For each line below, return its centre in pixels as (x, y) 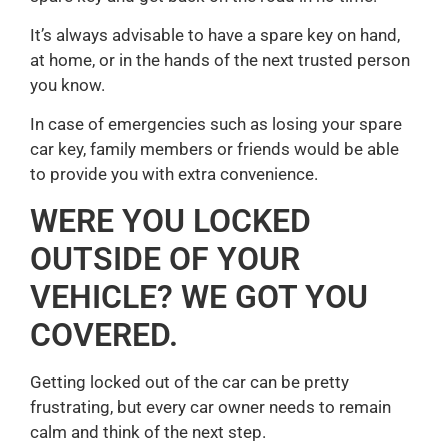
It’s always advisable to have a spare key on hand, (215, 34)
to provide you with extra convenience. (174, 174)
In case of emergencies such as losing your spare (216, 124)
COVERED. (104, 334)
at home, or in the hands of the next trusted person (220, 59)
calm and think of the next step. (148, 431)
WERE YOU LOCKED (170, 220)
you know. (67, 84)
